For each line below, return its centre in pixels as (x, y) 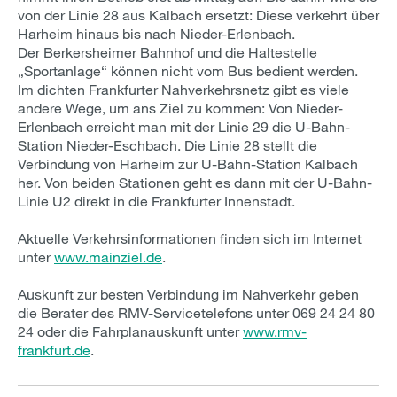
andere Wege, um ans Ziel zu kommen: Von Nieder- (180, 108)
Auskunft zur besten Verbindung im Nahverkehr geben (188, 294)
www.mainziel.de (108, 257)
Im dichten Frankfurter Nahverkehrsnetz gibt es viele (183, 89)
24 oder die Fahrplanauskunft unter (130, 331)
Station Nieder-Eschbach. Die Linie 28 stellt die (167, 145)
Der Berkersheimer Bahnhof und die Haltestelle (167, 52)
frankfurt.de (54, 350)
